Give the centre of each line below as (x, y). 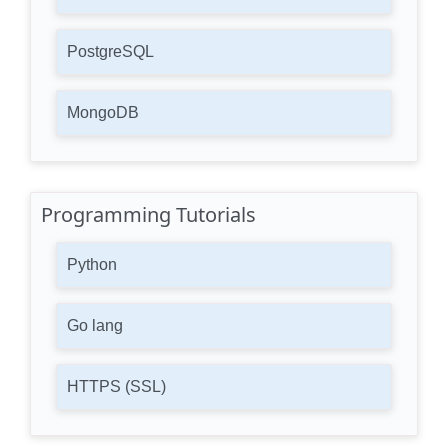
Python (92, 264)
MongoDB (103, 112)
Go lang (95, 325)
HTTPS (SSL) (116, 386)
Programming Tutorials (148, 214)
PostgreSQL (110, 51)
